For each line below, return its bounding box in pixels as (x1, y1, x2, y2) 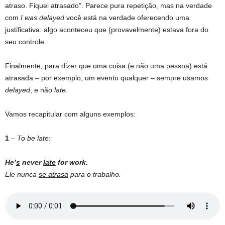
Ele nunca (5, 170, 39, 179)
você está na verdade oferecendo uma (64, 14, 189, 22)
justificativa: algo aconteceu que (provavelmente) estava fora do (5, 26, 208, 34)
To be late (17, 134, 49, 143)
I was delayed (21, 14, 64, 22)
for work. (56, 158, 88, 167)
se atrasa (39, 170, 68, 179)
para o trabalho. (68, 170, 121, 179)
